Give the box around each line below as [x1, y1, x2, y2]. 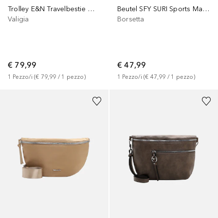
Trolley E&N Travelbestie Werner [88, 4, 94, 13]
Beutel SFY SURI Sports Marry [202, 4, 209, 13]
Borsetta [117, 15, 145, 23]
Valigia [8, 15, 29, 23]
